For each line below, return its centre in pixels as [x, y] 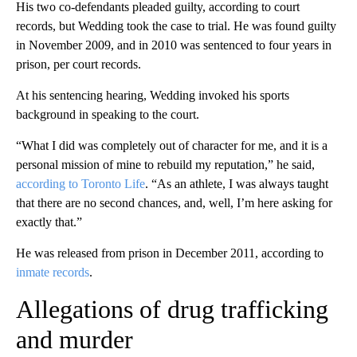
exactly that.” [49, 222]
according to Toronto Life [80, 183]
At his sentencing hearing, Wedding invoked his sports [153, 95]
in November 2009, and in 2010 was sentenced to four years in [174, 45]
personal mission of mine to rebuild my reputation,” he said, [165, 164]
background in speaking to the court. [108, 114]
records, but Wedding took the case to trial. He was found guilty [176, 25]
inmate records [53, 272]
